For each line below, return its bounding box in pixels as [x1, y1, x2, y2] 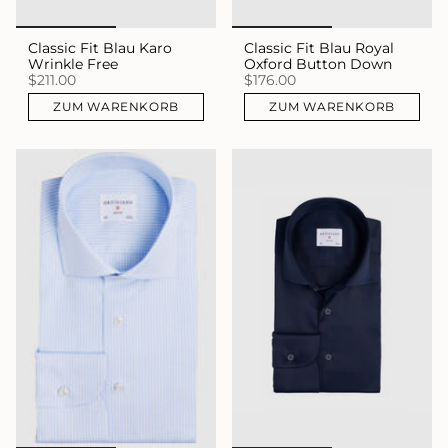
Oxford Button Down [244, 54, 392, 73]
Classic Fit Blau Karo [28, 38, 172, 57]
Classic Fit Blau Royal [244, 38, 394, 57]
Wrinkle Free [28, 54, 118, 73]
